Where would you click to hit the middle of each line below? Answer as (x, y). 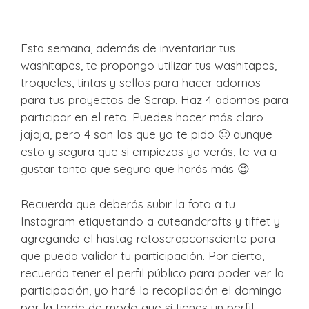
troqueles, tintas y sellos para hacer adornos (141, 83)
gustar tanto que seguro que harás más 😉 (135, 169)
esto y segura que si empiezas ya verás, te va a (149, 152)
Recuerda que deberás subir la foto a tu (128, 203)
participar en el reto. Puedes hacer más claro (142, 117)
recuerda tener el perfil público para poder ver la (152, 272)
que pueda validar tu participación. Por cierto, (142, 255)
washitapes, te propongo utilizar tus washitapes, (149, 66)
